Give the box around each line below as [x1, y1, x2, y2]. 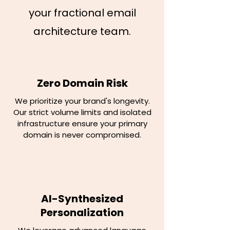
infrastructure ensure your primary [17, 118, 147, 129]
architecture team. [33, 24, 131, 39]
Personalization [41, 205, 124, 220]
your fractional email [28, 6, 136, 20]
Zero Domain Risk [36, 76, 128, 90]
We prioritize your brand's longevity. [14, 95, 150, 106]
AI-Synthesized [41, 191, 123, 206]
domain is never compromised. [23, 129, 141, 140]
